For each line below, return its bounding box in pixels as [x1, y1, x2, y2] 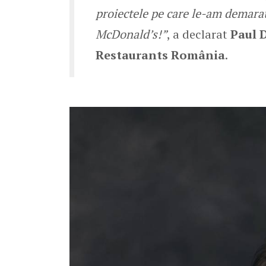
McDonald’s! [96, 26, 161, 42]
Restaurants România [96, 46, 225, 63]
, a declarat [167, 26, 230, 42]
